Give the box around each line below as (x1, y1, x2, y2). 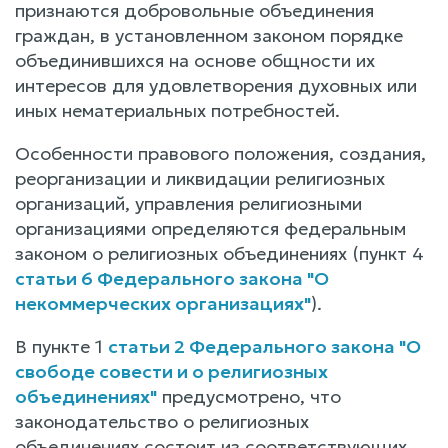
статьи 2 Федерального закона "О (108, 334, 421, 358)
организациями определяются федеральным (15, 216, 406, 240)
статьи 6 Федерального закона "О (15, 266, 329, 290)
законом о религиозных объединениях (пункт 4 (15, 241, 424, 265)
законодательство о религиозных (15, 409, 309, 433)
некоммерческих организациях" (15, 291, 311, 315)
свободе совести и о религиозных (15, 359, 328, 383)
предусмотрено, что (157, 384, 341, 408)
